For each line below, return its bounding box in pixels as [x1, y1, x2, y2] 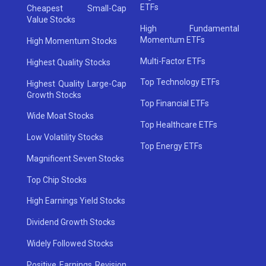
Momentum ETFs [140, 34, 205, 45]
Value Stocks [27, 15, 76, 25]
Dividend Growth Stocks [27, 217, 116, 227]
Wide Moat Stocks [27, 111, 94, 121]
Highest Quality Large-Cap [27, 78, 126, 88]
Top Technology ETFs [140, 77, 220, 87]
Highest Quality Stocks [27, 57, 111, 67]
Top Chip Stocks [27, 175, 87, 185]
